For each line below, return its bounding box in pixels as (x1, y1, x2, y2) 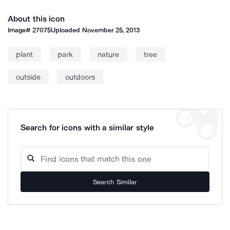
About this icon (8, 14, 65, 24)
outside (16, 72, 41, 82)
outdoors (65, 72, 95, 82)
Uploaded (51, 26, 82, 34)
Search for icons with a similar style (21, 123, 154, 132)
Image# (8, 26, 33, 34)
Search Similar (93, 178, 137, 186)
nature (98, 50, 119, 59)
